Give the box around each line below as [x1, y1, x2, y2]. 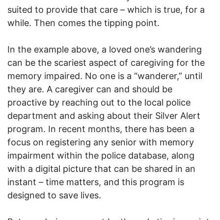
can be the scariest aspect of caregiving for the [7, 57, 205, 68]
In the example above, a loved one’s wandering [7, 44, 202, 55]
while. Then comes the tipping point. [7, 17, 160, 28]
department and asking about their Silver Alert [7, 110, 200, 121]
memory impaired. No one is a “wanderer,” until [7, 70, 202, 81]
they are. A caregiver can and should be [7, 83, 172, 94]
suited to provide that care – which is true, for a [7, 4, 205, 15]
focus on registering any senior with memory [7, 137, 194, 147]
